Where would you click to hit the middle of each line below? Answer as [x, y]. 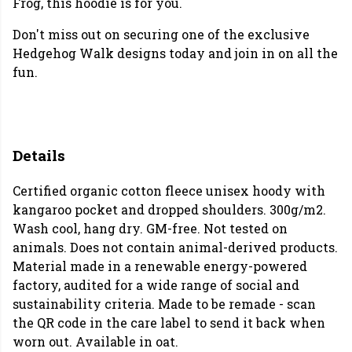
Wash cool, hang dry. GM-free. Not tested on [150, 229]
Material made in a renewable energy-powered [160, 266]
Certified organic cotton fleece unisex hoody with [169, 191]
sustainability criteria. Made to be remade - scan [164, 304]
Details [39, 155]
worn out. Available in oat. [95, 342]
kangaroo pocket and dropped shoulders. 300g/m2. [169, 210]
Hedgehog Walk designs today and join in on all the [175, 53]
